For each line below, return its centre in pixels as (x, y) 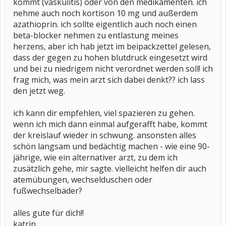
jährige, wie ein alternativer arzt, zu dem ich (95, 157)
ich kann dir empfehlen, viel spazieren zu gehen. (104, 113)
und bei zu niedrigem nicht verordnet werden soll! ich (113, 69)
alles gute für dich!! (48, 213)
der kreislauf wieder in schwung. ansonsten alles (105, 135)
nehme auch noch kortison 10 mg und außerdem (105, 13)
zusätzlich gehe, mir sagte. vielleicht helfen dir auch (110, 168)
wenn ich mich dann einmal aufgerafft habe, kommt (110, 124)
